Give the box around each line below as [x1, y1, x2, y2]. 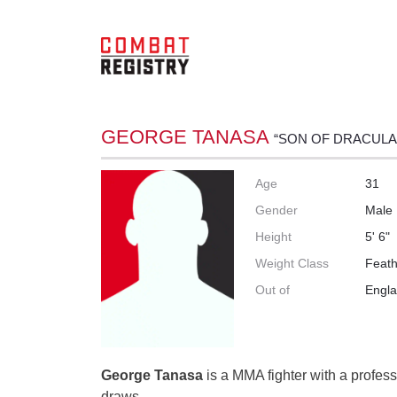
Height [255, 229, 292, 244]
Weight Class [255, 255, 330, 270]
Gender [255, 202, 299, 217]
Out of [255, 282, 291, 297]
